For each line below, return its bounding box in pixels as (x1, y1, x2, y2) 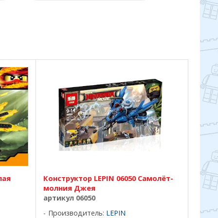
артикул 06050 (43, 192, 96, 202)
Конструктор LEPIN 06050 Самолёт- (43, 173, 174, 183)
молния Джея (43, 182, 96, 193)
